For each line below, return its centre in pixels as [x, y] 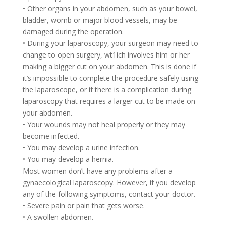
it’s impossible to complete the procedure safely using [110, 78]
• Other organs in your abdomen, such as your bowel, [110, 8]
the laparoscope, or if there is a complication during [107, 89]
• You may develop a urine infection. [81, 147]
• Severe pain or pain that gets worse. [83, 205]
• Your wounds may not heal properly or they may [104, 124]
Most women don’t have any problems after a [97, 171]
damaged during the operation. [73, 31]
